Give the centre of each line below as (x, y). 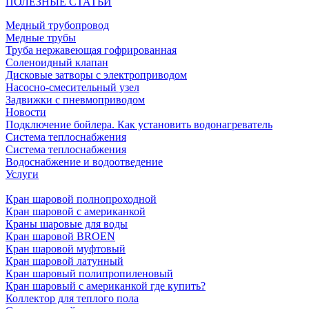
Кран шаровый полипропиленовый (89, 274)
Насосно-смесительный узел (72, 88)
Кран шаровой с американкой (76, 212)
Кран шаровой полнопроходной (81, 199)
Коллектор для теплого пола (72, 299)
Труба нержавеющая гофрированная (91, 50)
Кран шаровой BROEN (60, 237)
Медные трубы (41, 38)
